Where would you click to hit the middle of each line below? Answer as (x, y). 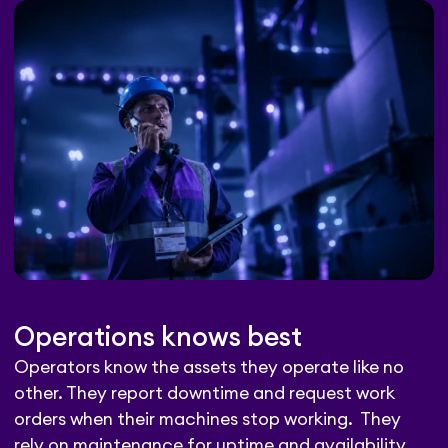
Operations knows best (158, 338)
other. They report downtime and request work (205, 394)
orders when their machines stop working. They (208, 420)
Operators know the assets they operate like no (209, 368)
